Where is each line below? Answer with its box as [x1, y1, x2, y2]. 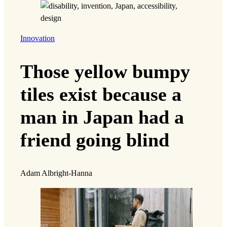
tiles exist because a [20, 84, 181, 105]
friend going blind [20, 129, 169, 151]
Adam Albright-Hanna [20, 169, 92, 178]
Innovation [20, 33, 55, 43]
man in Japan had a [20, 106, 184, 128]
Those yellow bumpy [20, 61, 190, 83]
